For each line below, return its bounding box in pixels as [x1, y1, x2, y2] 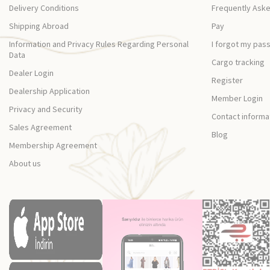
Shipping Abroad [9, 20, 69, 32]
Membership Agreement [9, 140, 97, 151]
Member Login [212, 93, 263, 104]
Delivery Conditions [9, 2, 79, 14]
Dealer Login [9, 67, 54, 79]
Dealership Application [9, 86, 90, 97]
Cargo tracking [212, 57, 265, 68]
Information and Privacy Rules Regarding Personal [9, 39, 189, 50]
